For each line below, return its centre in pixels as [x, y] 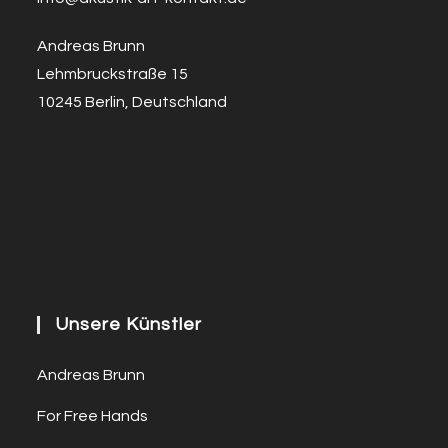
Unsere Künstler [129, 325]
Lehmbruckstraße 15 [113, 74]
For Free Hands [93, 416]
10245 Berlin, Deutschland [132, 102]
